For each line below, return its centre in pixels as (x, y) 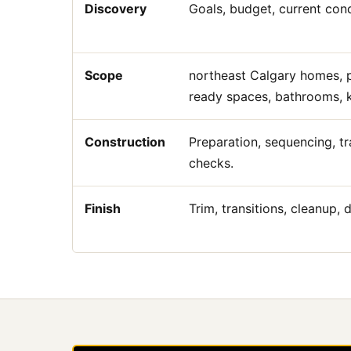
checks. (211, 163)
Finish (103, 208)
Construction (125, 142)
